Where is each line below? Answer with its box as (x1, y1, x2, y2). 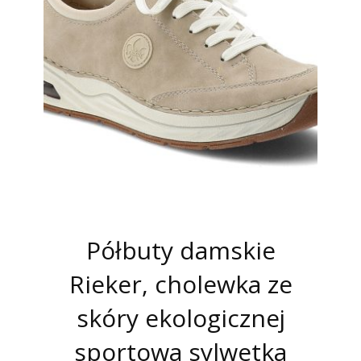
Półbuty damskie (85, 234, 276, 268)
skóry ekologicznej (76, 301, 285, 335)
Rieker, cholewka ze (68, 268, 293, 301)
